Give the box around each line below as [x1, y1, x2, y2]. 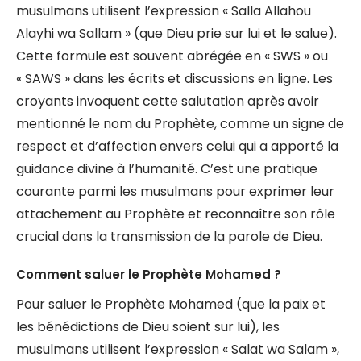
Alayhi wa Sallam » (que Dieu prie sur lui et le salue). [16, 24, 337, 43]
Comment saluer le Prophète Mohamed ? [16, 266, 281, 283]
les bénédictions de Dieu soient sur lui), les [16, 317, 280, 336]
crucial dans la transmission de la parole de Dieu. [16, 227, 322, 246]
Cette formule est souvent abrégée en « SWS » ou [16, 47, 328, 65]
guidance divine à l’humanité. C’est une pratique [16, 160, 317, 178]
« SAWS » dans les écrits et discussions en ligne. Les [16, 69, 333, 88]
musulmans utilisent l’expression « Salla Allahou [16, 2, 311, 20]
